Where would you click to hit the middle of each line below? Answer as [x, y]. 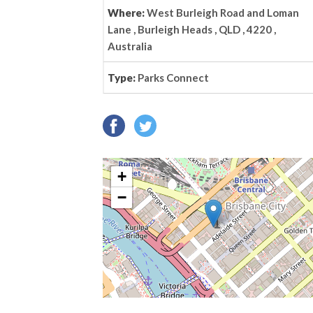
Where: [127, 13]
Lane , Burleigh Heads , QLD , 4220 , [192, 29]
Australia [130, 46]
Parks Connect [173, 78]
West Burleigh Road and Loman [223, 13]
